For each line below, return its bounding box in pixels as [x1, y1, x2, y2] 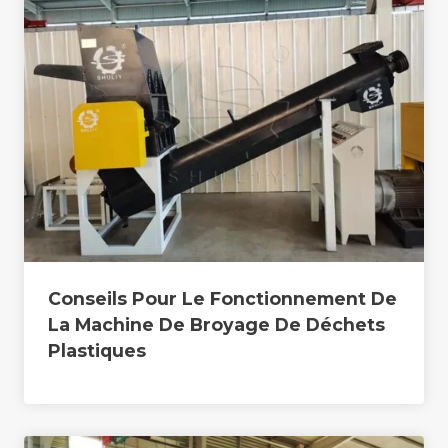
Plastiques [48, 339, 146, 361]
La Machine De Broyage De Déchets [48, 313, 385, 335]
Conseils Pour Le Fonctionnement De [48, 287, 397, 309]
